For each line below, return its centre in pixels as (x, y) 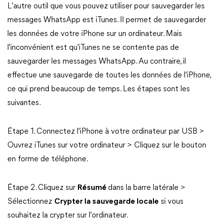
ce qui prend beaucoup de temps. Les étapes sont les (99, 89)
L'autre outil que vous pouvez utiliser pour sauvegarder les (106, 6)
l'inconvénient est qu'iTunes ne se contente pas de (93, 48)
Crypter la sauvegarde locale (107, 202)
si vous (171, 202)
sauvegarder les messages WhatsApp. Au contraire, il (97, 62)
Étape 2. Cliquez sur (42, 188)
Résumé (93, 188)
